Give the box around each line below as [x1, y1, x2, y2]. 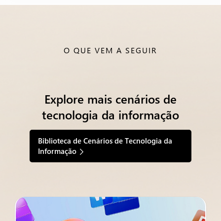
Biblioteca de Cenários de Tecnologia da [38, 136, 172, 146]
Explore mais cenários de [44, 91, 177, 107]
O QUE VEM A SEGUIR [64, 45, 157, 55]
